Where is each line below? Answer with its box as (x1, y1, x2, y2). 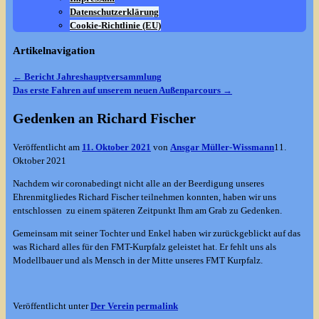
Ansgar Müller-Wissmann (170, 141, 274, 152)
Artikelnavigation (13, 44, 95, 57)
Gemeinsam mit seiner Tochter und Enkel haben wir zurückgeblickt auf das (13, 227, 300, 239)
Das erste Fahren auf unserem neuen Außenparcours (13, 84, 223, 95)
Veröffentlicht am (13, 141, 82, 152)
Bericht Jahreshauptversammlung (22, 70, 162, 82)
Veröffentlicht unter (13, 300, 88, 311)
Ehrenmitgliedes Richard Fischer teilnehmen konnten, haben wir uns (13, 191, 276, 202)
